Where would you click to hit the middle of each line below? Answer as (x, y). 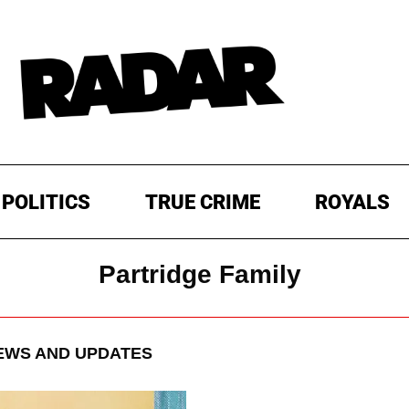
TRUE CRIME (202, 203)
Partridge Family (200, 275)
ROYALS (352, 203)
